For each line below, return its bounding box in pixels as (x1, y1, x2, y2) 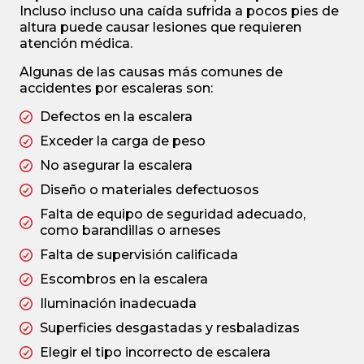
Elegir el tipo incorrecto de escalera (40, 344, 271, 360)
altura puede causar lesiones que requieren (19, 19, 301, 35)
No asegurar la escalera (40, 157, 193, 173)
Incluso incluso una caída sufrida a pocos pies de (19, 2, 339, 19)
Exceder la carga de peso (40, 132, 206, 149)
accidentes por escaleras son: (19, 80, 213, 96)
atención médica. (19, 35, 132, 51)
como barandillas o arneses (40, 222, 221, 238)
